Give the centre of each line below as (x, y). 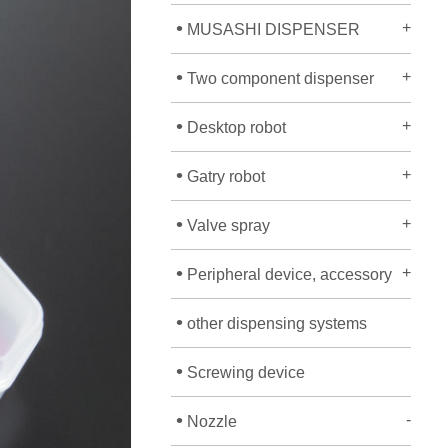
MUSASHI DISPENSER (271, 29)
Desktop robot (234, 127)
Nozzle (210, 421)
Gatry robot (224, 176)
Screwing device (244, 372)
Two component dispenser (278, 78)
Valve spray (226, 225)
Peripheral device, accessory (287, 274)
